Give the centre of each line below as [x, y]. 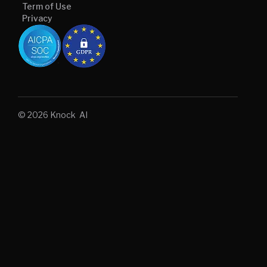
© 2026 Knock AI [53, 115]
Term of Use [47, 7]
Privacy [37, 18]
